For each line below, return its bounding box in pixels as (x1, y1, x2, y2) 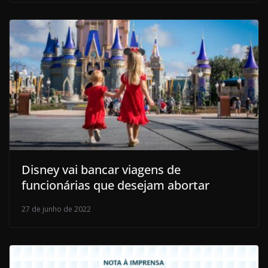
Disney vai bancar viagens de (22, 162, 181, 178)
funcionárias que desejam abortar (22, 177, 209, 194)
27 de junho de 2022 (22, 204, 91, 215)
